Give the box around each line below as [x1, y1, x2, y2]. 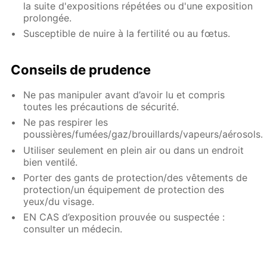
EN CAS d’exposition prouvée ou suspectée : [23, 211, 225, 223]
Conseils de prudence [11, 61, 151, 77]
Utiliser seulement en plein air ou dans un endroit [23, 144, 244, 156]
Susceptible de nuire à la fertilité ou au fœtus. [23, 27, 231, 40]
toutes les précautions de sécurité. [23, 100, 179, 113]
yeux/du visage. [23, 195, 95, 208]
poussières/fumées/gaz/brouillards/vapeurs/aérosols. [23, 128, 263, 141]
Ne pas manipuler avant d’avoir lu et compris [23, 88, 225, 101]
